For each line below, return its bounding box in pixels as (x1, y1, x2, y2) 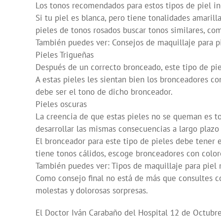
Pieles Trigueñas (36, 49, 94, 61)
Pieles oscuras (36, 99, 87, 110)
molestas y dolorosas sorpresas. (36, 185, 148, 196)
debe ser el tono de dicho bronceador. (36, 86, 173, 98)
